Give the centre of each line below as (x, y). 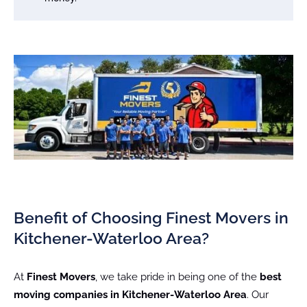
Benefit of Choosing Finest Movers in (151, 217)
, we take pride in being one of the (177, 277)
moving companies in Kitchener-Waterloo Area (130, 294)
